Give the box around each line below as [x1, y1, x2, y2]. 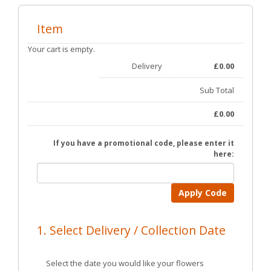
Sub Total [200, 84, 234, 96]
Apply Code [178, 186, 227, 198]
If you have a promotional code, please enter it [53, 137, 234, 148]
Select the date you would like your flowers [46, 258, 204, 269]
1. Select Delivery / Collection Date [37, 221, 226, 238]
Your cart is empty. [28, 43, 95, 54]
